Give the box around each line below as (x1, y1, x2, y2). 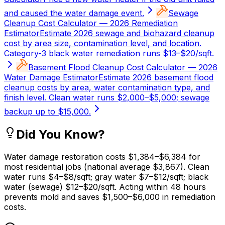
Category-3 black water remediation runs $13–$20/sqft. (4, 48, 214, 59)
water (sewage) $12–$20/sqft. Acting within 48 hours (4, 182, 206, 192)
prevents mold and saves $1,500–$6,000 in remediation (4, 192, 215, 202)
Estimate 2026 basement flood (98, 72, 213, 83)
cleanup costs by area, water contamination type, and (4, 82, 210, 93)
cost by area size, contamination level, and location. (4, 38, 201, 49)
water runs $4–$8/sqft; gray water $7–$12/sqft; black (4, 172, 208, 182)
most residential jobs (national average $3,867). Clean (4, 162, 209, 172)
